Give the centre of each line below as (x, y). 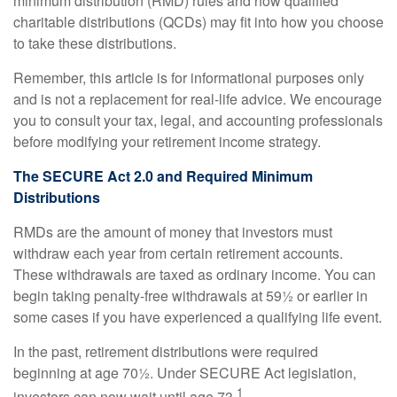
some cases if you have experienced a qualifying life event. (198, 317)
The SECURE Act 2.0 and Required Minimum (163, 176)
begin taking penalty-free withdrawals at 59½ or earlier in (191, 296)
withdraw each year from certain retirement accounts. (178, 253)
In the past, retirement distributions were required (166, 351)
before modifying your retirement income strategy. (167, 141)
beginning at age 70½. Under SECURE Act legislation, (185, 373)
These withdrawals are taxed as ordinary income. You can (195, 274)
